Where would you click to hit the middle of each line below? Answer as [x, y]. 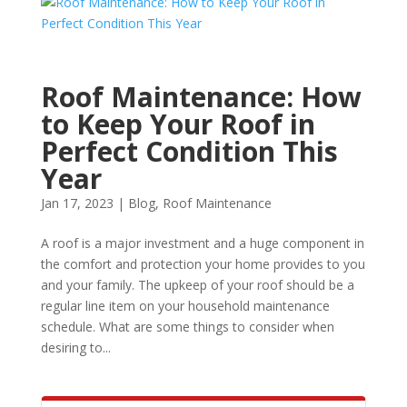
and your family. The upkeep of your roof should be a [197, 285]
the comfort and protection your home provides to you [203, 264]
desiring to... [75, 347]
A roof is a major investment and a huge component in [202, 243]
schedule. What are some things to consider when [187, 327]
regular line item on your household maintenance [185, 306]
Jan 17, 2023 [77, 203]
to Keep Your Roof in [178, 124]
